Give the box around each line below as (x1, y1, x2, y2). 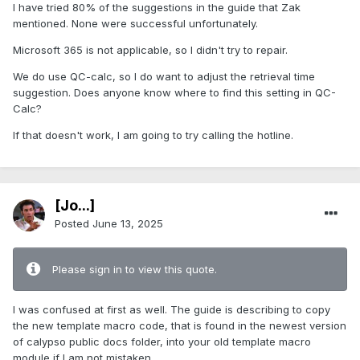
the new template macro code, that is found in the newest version (13, 319, 346, 333)
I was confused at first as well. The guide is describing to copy (13, 303, 330, 317)
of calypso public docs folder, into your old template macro (13, 335, 311, 349)
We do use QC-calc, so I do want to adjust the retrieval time (13, 70, 315, 84)
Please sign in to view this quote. (52, 263, 217, 276)
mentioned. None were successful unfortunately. (13, 17, 258, 31)
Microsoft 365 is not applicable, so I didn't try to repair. (13, 43, 291, 57)
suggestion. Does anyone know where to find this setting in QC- (13, 86, 336, 100)
